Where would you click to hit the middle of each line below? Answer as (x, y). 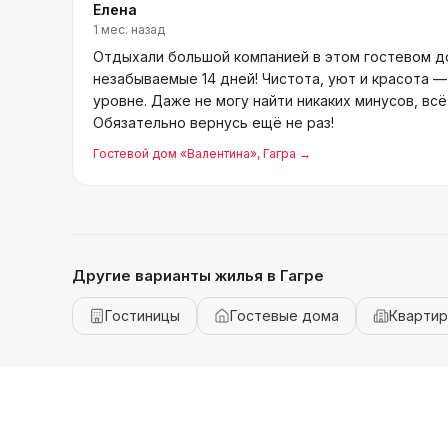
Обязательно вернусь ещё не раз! (213, 122)
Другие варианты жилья (169, 275)
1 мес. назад (129, 29)
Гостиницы (142, 315)
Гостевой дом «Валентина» (175, 153)
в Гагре (295, 275)
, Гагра (276, 153)
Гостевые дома (284, 315)
